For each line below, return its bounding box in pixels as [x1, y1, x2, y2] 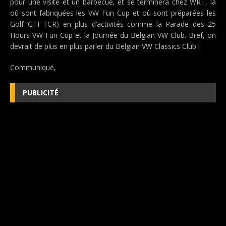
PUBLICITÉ [23, 88, 59, 97]
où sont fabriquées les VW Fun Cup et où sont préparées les [10, 8, 216, 18]
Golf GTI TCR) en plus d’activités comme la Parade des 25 [10, 19, 216, 29]
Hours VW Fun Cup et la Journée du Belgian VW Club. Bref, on [10, 30, 216, 40]
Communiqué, [10, 63, 56, 72]
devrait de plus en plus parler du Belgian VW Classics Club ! [10, 41, 200, 51]
